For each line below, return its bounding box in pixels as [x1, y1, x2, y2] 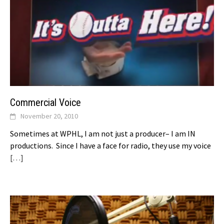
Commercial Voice [10, 96, 81, 109]
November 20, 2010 [20, 111, 78, 121]
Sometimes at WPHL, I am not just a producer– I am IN [10, 128, 195, 139]
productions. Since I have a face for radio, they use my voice [10, 140, 211, 151]
